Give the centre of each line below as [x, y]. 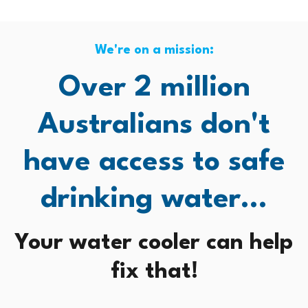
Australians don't [154, 125]
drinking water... [154, 199]
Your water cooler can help [154, 243]
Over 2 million [154, 88]
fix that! [154, 272]
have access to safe [154, 162]
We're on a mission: [154, 50]
